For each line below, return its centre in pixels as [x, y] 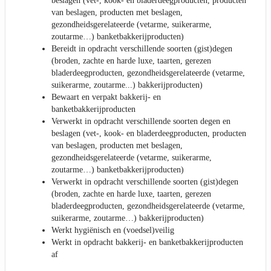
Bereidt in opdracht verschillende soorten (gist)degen [142, 48]
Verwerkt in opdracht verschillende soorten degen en [141, 121]
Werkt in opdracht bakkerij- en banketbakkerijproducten [147, 242]
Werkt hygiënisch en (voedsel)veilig [113, 230]
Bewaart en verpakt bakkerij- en [106, 97]
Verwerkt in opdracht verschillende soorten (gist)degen [145, 181]
